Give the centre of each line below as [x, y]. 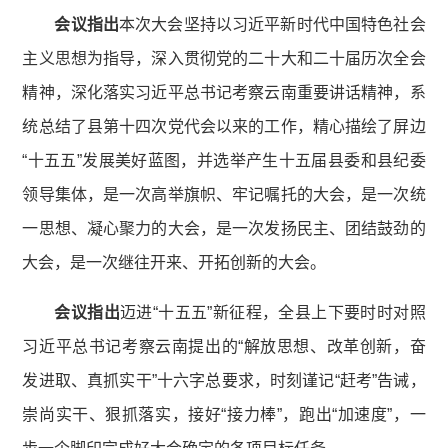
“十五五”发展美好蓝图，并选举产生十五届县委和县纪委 [224, 160]
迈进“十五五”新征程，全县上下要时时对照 [273, 312]
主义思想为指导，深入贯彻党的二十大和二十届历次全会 [224, 58]
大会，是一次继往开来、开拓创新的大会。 [174, 262]
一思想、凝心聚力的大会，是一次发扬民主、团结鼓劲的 [224, 228]
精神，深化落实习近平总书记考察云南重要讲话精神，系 [224, 92]
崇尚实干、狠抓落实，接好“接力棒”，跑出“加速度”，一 [224, 414]
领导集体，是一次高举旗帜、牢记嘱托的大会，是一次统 [224, 194]
